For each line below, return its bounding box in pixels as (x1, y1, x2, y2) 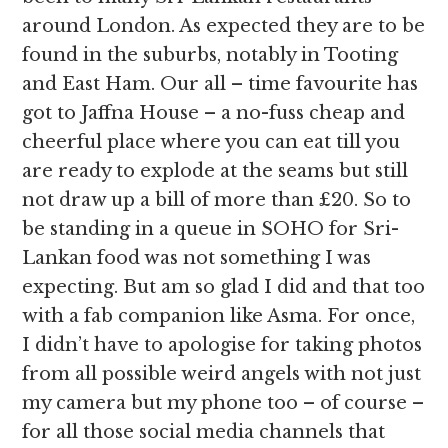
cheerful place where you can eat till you (22, 131, 401, 153)
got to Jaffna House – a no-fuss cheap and (22, 102, 406, 124)
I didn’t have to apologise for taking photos (22, 334, 423, 356)
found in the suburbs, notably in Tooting (22, 44, 399, 66)
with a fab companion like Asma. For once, (22, 305, 416, 327)
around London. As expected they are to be (22, 15, 426, 37)
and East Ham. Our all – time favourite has (22, 73, 419, 95)
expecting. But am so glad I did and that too (22, 276, 426, 298)
